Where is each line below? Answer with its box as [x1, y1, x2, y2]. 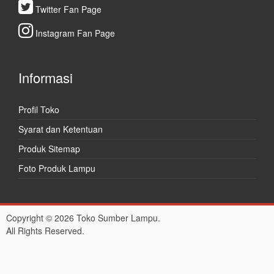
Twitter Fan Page [33, 3, 102, 16]
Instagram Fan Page [33, 27, 115, 40]
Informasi [18, 68, 73, 87]
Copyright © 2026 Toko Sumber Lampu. [6, 212, 160, 224]
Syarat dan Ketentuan [18, 123, 103, 136]
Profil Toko [18, 103, 59, 116]
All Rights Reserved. [6, 224, 84, 237]
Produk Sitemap [18, 143, 80, 155]
